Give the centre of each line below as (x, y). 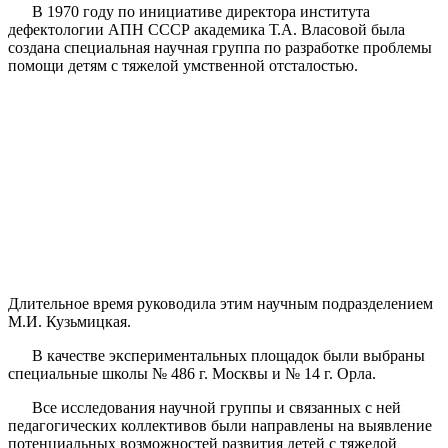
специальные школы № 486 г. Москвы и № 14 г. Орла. (192, 373)
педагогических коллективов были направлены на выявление (220, 425)
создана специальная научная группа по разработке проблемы (220, 47)
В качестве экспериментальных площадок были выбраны (216, 355)
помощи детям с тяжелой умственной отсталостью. (183, 65)
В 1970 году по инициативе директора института (189, 11)
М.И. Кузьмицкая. (69, 321)
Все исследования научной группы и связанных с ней (204, 407)
